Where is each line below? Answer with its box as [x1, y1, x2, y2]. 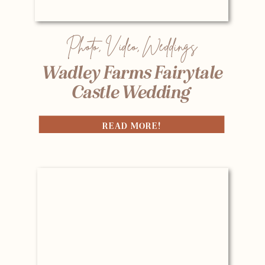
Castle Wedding [70, 81, 193, 104]
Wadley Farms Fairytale [41, 61, 222, 84]
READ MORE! [102, 121, 161, 132]
